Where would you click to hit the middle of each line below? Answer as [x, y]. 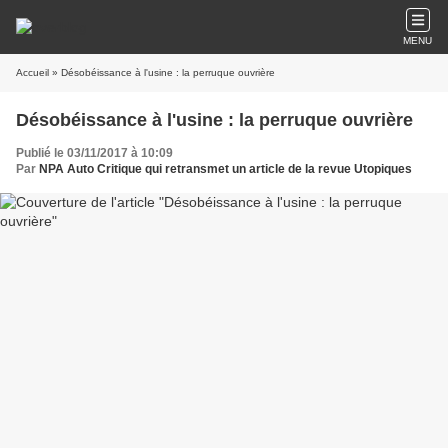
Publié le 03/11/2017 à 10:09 [94, 153]
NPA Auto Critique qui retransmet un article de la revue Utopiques [225, 169]
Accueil [32, 72]
